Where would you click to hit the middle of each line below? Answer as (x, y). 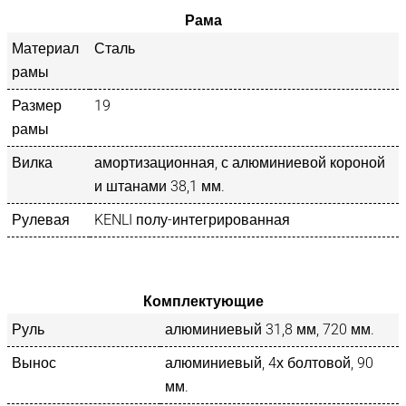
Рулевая (41, 219)
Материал (45, 48)
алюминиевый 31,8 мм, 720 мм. (270, 329)
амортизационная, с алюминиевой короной (240, 162)
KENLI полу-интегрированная (192, 219)
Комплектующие (203, 301)
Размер (37, 105)
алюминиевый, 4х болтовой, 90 (269, 362)
